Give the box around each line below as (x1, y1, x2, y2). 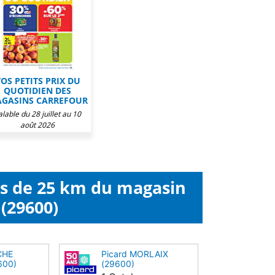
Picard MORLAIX (101, 249, 168, 259)
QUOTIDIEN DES (4, 85, 71, 96)
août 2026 (20, 120, 55, 130)
